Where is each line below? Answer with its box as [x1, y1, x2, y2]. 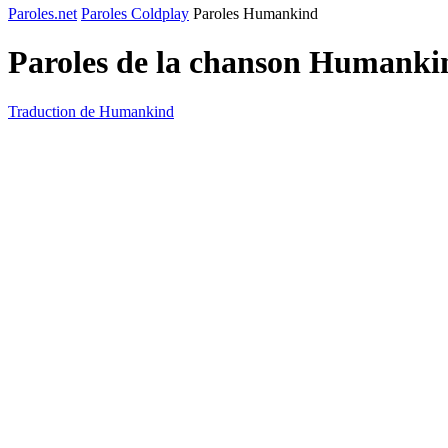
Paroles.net [8, 5, 77, 22]
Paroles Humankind [193, 5, 318, 22]
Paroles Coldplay [81, 5, 189, 22]
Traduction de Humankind [8, 102, 174, 120]
